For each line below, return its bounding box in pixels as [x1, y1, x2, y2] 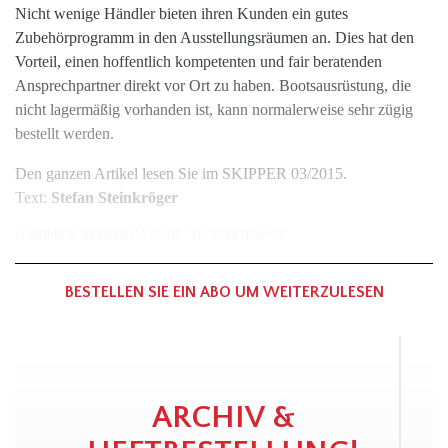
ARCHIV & [151, 400, 295, 435]
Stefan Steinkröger [51, 189, 178, 206]
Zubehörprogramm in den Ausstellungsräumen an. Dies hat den [15, 29, 414, 46]
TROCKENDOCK [189, 228, 287, 244]
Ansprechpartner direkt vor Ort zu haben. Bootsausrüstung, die [15, 77, 411, 94]
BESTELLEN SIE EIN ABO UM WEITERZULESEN [64, 283, 384, 301]
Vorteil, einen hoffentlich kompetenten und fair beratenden [15, 53, 382, 70]
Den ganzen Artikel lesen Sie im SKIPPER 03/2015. [15, 165, 347, 182]
